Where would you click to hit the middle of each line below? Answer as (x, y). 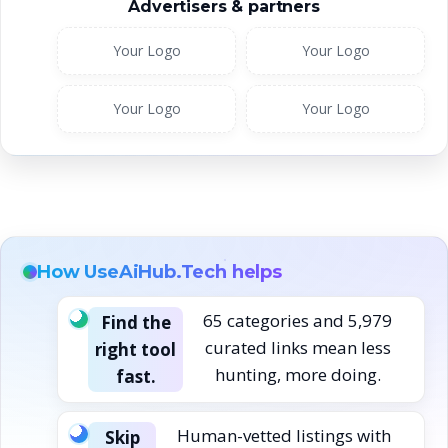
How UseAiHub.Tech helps (159, 271)
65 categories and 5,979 (297, 320)
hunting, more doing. (297, 374)
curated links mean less (297, 347)
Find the (135, 322)
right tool (135, 349)
